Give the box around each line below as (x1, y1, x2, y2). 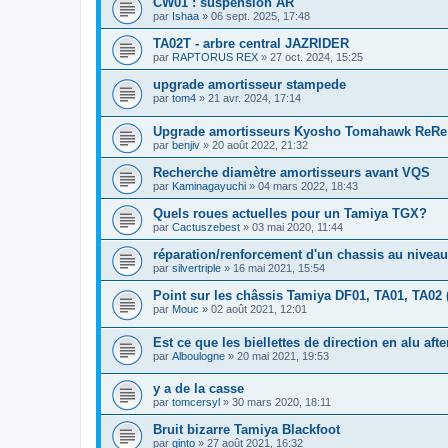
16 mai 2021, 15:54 (233, 261, 325, 274)
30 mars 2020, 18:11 (232, 396, 331, 409)
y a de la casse (153, 381, 244, 397)
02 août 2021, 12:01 (211, 302, 307, 315)
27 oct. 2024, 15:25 (270, 51, 363, 64)
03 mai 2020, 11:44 (252, 220, 343, 233)
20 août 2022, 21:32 (212, 138, 308, 151)
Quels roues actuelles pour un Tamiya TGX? (153, 205, 427, 221)
